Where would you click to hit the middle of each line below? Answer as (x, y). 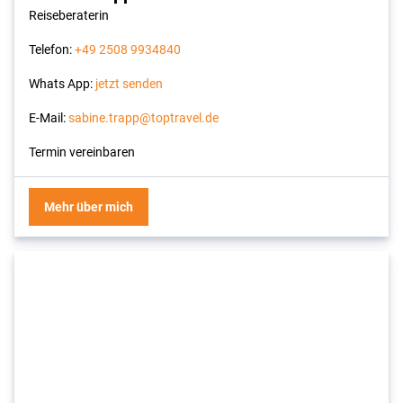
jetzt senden (129, 83)
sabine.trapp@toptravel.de (143, 117)
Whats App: (62, 83)
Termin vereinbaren (82, 152)
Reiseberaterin (69, 15)
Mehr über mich (89, 206)
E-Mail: (49, 117)
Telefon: (52, 49)
